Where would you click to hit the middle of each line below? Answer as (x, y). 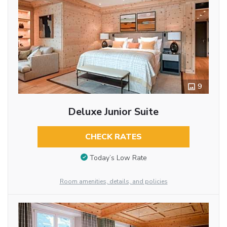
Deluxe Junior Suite (113, 112)
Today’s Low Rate (118, 158)
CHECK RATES (113, 137)
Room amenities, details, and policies (113, 181)
